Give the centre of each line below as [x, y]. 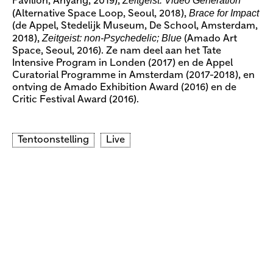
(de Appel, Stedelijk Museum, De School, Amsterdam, [135, 26]
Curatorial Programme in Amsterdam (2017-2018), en [133, 75]
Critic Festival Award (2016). [76, 99]
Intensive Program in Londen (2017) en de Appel [122, 63]
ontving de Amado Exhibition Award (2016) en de [124, 87]
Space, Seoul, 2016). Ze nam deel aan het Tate [117, 51]
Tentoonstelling [53, 140]
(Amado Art [209, 38]
